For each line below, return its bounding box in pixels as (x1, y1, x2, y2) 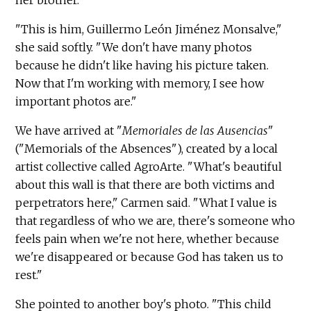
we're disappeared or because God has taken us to (15, 250, 284, 264)
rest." (15, 268, 43, 283)
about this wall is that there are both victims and (15, 178, 276, 192)
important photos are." (15, 94, 137, 109)
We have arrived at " (15, 124, 123, 138)
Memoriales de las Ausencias (122, 124, 269, 138)
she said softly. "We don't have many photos (15, 40, 253, 55)
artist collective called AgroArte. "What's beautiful (15, 160, 283, 174)
